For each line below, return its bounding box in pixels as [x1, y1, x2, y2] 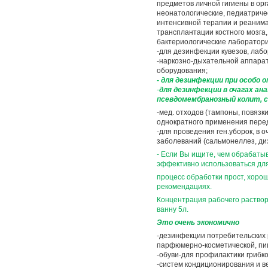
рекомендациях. [157, 182, 212, 191]
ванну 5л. [157, 205, 188, 214]
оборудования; [157, 66, 208, 75]
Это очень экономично [157, 218, 239, 227]
